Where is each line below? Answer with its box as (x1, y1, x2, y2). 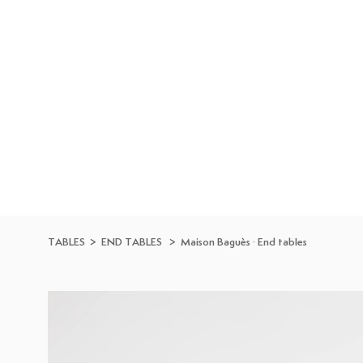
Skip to (23, 3, 66, 18)
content (23, 18, 72, 32)
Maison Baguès (181, 237, 250, 248)
